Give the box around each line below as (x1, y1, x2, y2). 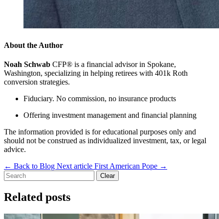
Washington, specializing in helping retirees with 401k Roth (4, 69, 188, 77)
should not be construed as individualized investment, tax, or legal (4, 136, 206, 145)
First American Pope (94, 162, 159, 170)
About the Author (4, 41, 63, 49)
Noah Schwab (4, 60, 50, 68)
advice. (4, 145, 26, 153)
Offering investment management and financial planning (23, 111, 197, 119)
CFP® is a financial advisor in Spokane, (50, 60, 176, 68)
